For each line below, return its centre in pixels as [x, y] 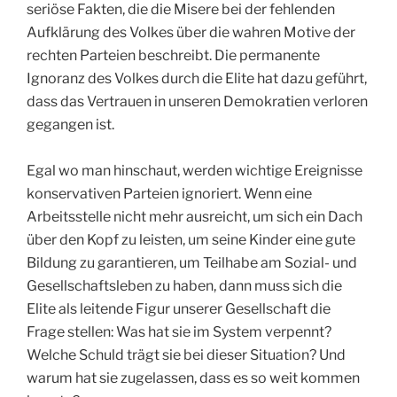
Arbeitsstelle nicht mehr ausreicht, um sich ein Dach [195, 217]
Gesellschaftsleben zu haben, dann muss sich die [184, 286]
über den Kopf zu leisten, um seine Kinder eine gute [191, 240]
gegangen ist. [70, 125]
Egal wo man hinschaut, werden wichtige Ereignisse [195, 171]
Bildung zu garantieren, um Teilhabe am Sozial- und [192, 263]
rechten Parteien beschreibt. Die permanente [173, 56]
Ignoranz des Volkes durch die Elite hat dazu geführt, [197, 79]
